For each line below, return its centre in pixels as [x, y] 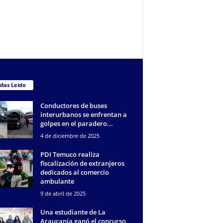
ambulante [57, 181]
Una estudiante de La [73, 212]
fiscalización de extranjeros [82, 163]
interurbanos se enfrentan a [83, 114]
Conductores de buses [73, 105]
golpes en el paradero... [76, 123]
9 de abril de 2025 [63, 193]
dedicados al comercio [74, 172]
